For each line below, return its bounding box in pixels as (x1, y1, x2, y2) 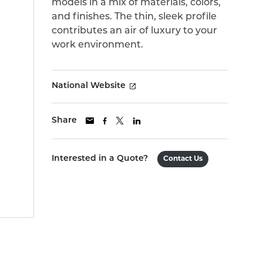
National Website (52, 82, 126, 90)
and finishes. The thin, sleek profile (52, 12, 217, 22)
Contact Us (163, 155, 203, 163)
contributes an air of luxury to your (52, 26, 217, 36)
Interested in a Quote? (52, 154, 148, 163)
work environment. (52, 41, 143, 50)
